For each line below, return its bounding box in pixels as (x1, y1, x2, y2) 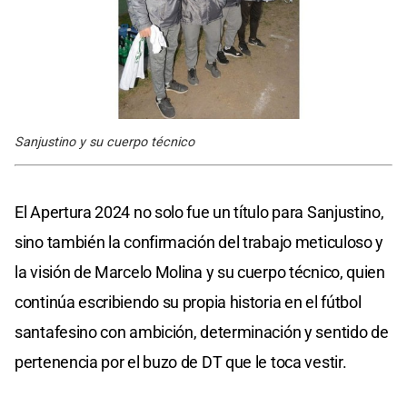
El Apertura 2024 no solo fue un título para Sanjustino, (15, 202, 384, 222)
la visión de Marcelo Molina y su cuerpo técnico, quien (15, 262, 385, 282)
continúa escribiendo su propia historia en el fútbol (15, 292, 362, 312)
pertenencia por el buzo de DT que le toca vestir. (15, 352, 347, 372)
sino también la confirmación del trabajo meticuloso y (15, 232, 384, 252)
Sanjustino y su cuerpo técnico (15, 134, 194, 150)
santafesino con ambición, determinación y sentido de (15, 322, 389, 342)
